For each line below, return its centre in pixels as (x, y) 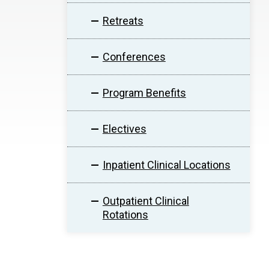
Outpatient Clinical (146, 201)
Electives (124, 129)
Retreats (123, 21)
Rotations (125, 215)
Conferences (134, 57)
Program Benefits (144, 93)
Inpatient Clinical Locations (166, 165)
